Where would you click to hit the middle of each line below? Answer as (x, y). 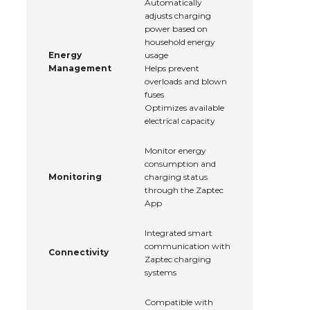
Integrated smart (179, 233)
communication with (188, 246)
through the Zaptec (184, 190)
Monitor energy (175, 151)
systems (161, 273)
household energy (180, 42)
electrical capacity (180, 121)
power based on (176, 29)
